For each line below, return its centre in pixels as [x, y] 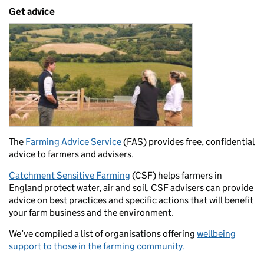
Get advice [32, 12]
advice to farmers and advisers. [71, 154]
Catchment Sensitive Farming [70, 176]
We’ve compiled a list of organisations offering [103, 234]
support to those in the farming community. [97, 246]
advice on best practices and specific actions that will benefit [131, 200]
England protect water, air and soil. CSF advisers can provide [131, 188]
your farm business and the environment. [91, 213]
